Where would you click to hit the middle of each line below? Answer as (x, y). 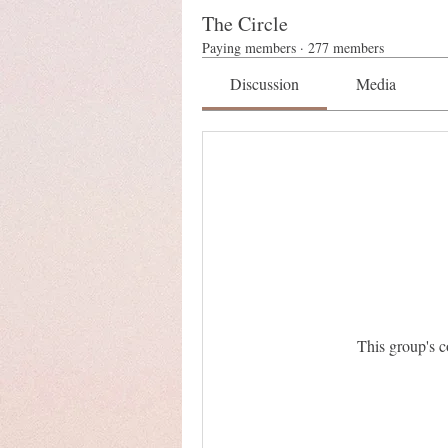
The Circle (245, 23)
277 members (346, 47)
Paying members (249, 47)
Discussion (265, 83)
